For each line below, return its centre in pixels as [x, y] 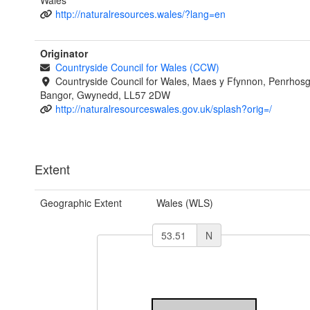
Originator [64, 54]
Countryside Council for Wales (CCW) [137, 67]
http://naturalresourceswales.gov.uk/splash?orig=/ [163, 109]
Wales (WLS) [184, 203]
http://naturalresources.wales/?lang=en [140, 14]
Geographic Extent [81, 203]
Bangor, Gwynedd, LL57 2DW [105, 95]
